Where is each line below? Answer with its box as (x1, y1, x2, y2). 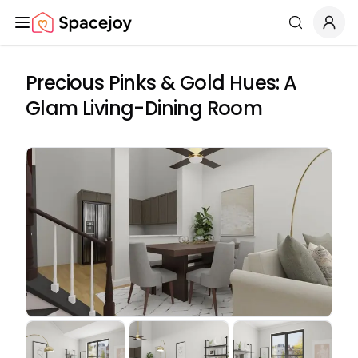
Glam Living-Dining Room (26, 95, 263, 121)
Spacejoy (31, 21, 89, 40)
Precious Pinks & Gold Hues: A (26, 70, 297, 96)
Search (294, 21, 336, 38)
